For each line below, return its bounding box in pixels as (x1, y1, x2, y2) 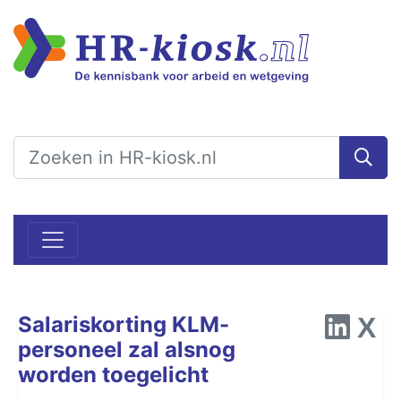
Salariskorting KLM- (18, 311, 229, 337)
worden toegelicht (18, 361, 209, 388)
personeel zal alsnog (18, 336, 235, 363)
